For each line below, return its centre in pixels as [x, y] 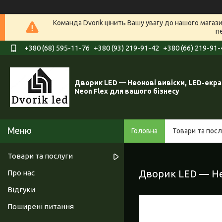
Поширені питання [41, 207]
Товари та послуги [40, 156]
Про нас [21, 173]
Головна [144, 131]
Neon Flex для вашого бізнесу [127, 91]
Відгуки [21, 190]
